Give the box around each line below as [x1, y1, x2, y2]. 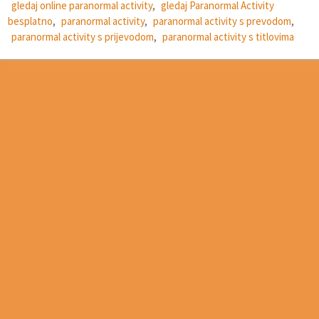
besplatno [8, 14, 53, 28]
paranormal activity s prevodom [153, 14, 291, 28]
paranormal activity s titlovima [162, 30, 294, 44]
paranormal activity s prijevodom [11, 30, 154, 44]
